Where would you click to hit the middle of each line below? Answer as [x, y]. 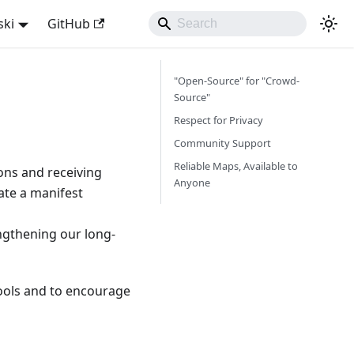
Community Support [222, 143]
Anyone [192, 183]
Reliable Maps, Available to [236, 166]
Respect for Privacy [218, 120]
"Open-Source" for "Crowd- [237, 81]
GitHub [68, 24]
